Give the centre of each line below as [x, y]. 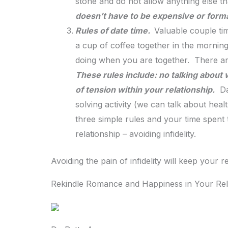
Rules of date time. [115, 30]
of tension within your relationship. [145, 89]
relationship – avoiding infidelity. [139, 134]
